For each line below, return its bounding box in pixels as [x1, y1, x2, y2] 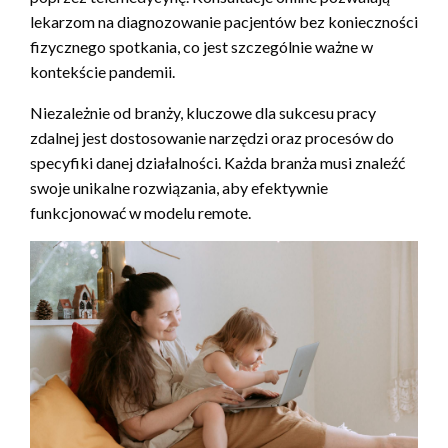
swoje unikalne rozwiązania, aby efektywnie [30, 177, 328, 197]
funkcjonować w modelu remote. [30, 202, 251, 222]
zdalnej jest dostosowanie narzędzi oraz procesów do [30, 127, 394, 147]
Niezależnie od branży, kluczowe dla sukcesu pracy [30, 102, 376, 122]
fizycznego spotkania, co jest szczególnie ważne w [30, 36, 373, 56]
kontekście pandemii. [30, 61, 175, 81]
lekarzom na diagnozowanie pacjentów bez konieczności [30, 11, 418, 31]
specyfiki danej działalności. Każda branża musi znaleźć [30, 152, 405, 172]
